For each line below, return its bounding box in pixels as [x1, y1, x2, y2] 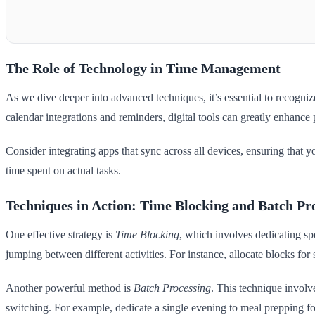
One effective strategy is [6, 229, 115, 241]
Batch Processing [134, 282, 211, 295]
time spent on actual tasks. [6, 165, 121, 177]
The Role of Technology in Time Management [6, 60, 281, 77]
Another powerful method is [6, 282, 134, 295]
